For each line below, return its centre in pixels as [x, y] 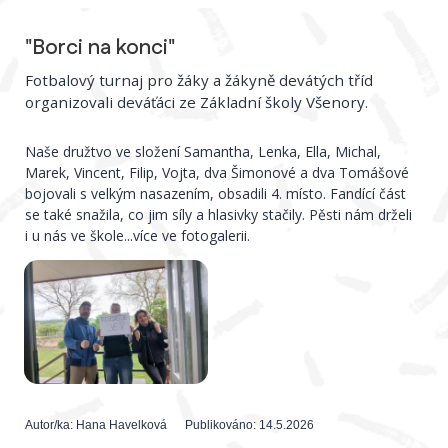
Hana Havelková [122, 424]
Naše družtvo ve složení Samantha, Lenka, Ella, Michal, [203, 152]
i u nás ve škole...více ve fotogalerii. [138, 236]
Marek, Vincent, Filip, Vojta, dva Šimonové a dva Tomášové [217, 173]
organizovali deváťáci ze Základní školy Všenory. [197, 102]
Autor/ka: [51, 424]
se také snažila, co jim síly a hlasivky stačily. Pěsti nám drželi [219, 215]
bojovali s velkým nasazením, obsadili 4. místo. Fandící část [216, 194]
